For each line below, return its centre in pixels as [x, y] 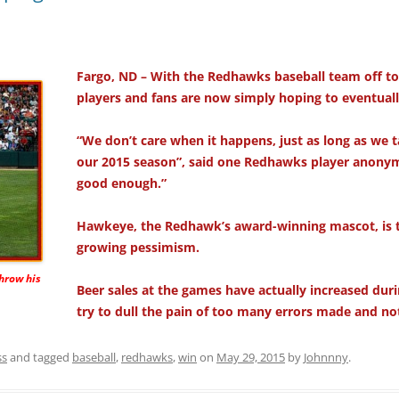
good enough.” [122, 183]
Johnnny [326, 358]
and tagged [40, 358]
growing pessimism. [138, 248]
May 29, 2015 [251, 358]
